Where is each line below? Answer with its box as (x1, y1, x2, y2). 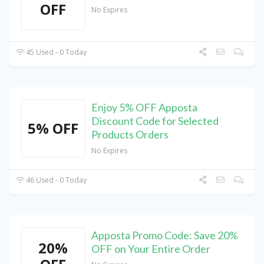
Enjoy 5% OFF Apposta (91, 101, 197, 114)
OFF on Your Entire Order (91, 242, 210, 256)
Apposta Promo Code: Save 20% (91, 229, 238, 242)
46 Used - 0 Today (24, 175, 87, 186)
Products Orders (91, 128, 169, 141)
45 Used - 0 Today (24, 47, 87, 58)
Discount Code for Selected (91, 114, 219, 128)
